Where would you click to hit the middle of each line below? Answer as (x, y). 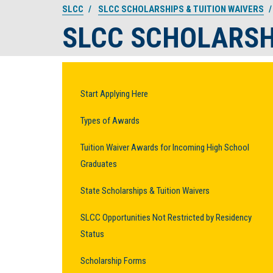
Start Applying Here (114, 94)
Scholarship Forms (113, 261)
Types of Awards (110, 120)
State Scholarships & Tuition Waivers (145, 190)
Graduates (99, 164)
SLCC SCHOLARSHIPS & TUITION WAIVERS (181, 9)
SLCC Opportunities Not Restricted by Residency (166, 217)
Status (92, 234)
